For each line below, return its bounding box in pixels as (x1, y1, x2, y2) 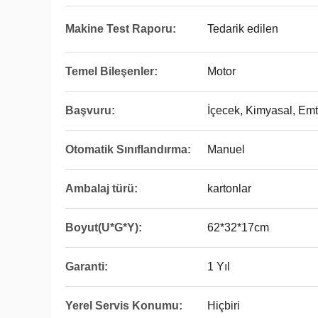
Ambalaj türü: (65, 182, 138, 194)
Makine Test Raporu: (65, 23, 176, 35)
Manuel (207, 143, 245, 155)
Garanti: (65, 261, 108, 273)
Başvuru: (65, 104, 115, 116)
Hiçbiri (207, 300, 240, 312)
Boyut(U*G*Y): (65, 221, 142, 234)
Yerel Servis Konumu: (65, 300, 182, 312)
